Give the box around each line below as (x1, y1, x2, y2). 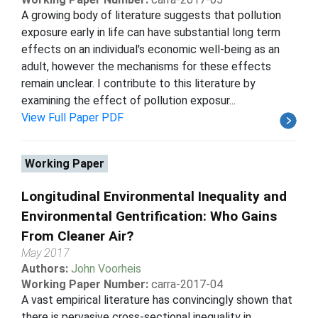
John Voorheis (71, 261, 141, 275)
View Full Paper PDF (21, 110, 124, 124)
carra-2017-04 (151, 277, 223, 291)
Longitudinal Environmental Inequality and (21, 187, 287, 204)
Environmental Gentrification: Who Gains (21, 207, 277, 224)
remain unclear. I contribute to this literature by (21, 76, 256, 90)
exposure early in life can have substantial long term (21, 25, 280, 39)
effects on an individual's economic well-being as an (21, 42, 280, 56)
